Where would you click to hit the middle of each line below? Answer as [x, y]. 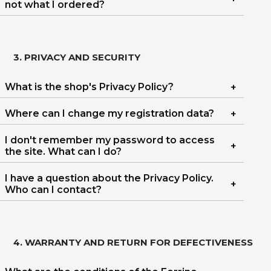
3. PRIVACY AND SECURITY [77, 57]
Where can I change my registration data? [109, 113]
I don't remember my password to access [110, 140]
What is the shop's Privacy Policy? [89, 87]
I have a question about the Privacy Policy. [109, 178]
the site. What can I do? [63, 152]
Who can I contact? [53, 190]
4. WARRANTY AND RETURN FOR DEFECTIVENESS [133, 242]
